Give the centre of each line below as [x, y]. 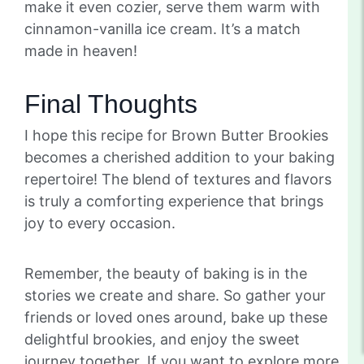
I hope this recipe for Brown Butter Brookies [176, 135]
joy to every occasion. [100, 223]
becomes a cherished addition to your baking [180, 157]
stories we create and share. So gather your [175, 295]
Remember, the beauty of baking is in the [166, 273]
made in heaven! [81, 50]
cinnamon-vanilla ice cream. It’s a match [162, 28]
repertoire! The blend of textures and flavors [178, 179]
